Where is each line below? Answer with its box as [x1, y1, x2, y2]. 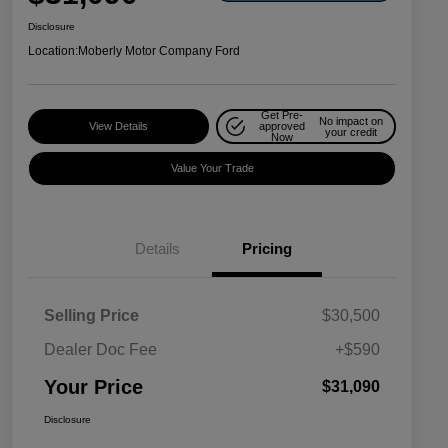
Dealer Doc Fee [44, 341, 157, 359]
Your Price [44, 376, 143, 399]
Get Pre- [261, 109, 304, 122]
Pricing [242, 240, 292, 258]
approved [259, 120, 306, 133]
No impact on [318, 114, 383, 127]
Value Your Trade [170, 162, 254, 175]
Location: [28, 44, 78, 59]
